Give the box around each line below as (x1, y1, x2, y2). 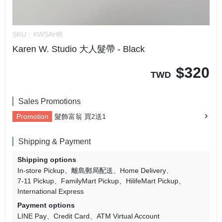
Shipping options (17, 155, 76, 164)
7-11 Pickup (17, 176, 54, 185)
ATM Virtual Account (97, 212, 160, 220)
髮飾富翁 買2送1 (55, 112, 106, 120)
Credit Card (54, 212, 90, 220)
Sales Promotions (18, 97, 81, 106)
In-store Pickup (17, 166, 64, 174)
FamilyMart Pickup (61, 176, 119, 185)
